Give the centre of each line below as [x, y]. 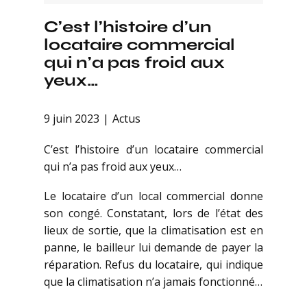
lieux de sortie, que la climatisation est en [153, 231]
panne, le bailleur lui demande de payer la [153, 248]
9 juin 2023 [72, 119]
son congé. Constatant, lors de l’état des [153, 213]
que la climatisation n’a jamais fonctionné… [153, 282]
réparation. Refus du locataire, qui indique [153, 265]
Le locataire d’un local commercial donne [153, 196]
